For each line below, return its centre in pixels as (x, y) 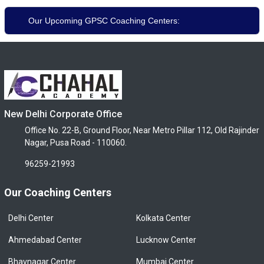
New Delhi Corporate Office (63, 114)
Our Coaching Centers (58, 192)
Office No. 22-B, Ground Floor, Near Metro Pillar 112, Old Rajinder (142, 130)
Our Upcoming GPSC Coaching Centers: (104, 20)
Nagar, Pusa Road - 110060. (76, 142)
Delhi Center (31, 218)
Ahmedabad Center (45, 240)
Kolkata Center (164, 218)
